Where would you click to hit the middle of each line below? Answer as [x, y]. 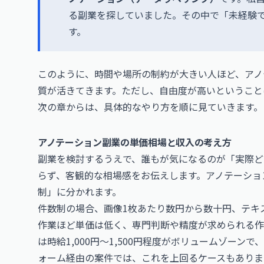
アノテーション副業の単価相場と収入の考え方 [135, 142]
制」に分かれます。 [80, 192]
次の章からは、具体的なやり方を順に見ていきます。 [150, 107]
